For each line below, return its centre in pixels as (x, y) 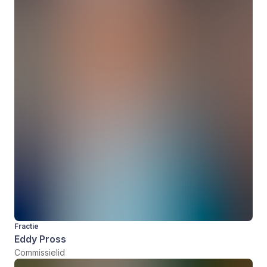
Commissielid (40, 253)
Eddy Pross (40, 239)
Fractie (27, 226)
